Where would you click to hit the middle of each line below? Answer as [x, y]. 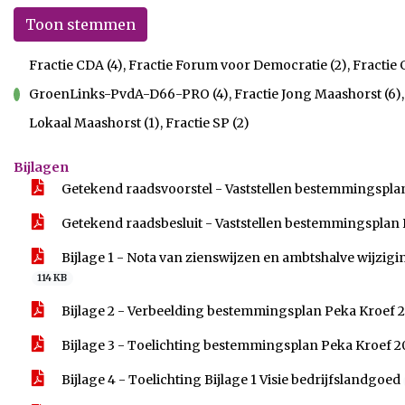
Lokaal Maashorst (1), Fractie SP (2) [139, 123]
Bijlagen [41, 167]
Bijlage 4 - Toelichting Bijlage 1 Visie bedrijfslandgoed [231, 380]
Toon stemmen [80, 24]
